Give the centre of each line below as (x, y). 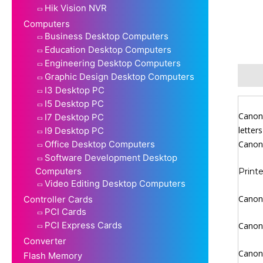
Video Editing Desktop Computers (115, 183)
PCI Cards (65, 211)
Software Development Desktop (111, 157)
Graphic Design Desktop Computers (119, 76)
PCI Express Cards (83, 225)
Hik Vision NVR (76, 8)
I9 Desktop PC (74, 130)
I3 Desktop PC (75, 90)
